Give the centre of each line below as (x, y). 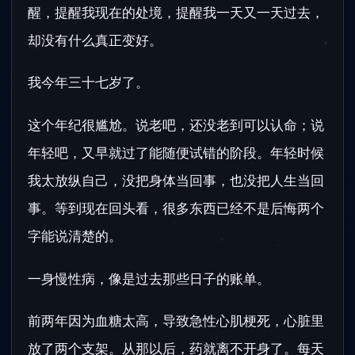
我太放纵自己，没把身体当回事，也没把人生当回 (176, 180)
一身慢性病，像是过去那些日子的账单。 (149, 278)
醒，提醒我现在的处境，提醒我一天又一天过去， (176, 12)
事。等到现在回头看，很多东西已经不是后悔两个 (176, 208)
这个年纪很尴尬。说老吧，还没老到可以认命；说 (176, 124)
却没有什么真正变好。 (95, 40)
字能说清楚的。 (75, 235)
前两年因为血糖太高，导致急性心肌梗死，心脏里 (176, 321)
